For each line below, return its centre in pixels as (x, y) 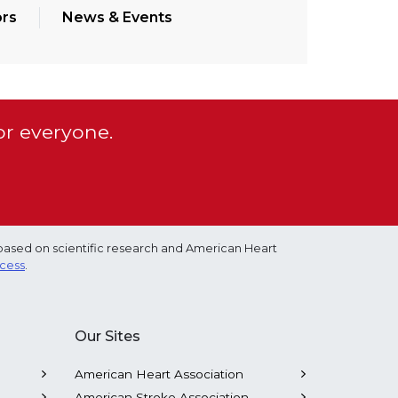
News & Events (117, 17)
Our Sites (107, 336)
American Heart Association (159, 374)
